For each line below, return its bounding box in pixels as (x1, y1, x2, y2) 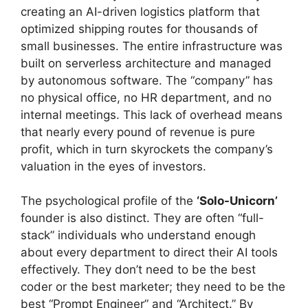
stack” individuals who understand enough (21, 228, 256, 242)
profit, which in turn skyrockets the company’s (21, 142, 273, 156)
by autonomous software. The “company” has (21, 73, 273, 87)
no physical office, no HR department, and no (21, 90, 272, 104)
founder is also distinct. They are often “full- (21, 211, 264, 225)
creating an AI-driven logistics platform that (21, 4, 260, 19)
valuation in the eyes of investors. (21, 159, 206, 173)
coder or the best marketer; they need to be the (21, 280, 285, 294)
